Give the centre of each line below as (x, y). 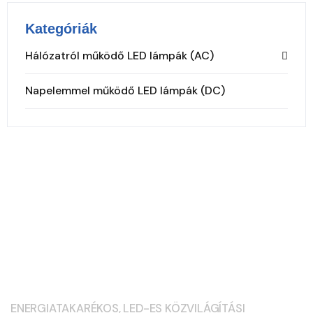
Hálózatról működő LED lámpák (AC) (119, 56)
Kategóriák (61, 29)
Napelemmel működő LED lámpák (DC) (125, 90)
